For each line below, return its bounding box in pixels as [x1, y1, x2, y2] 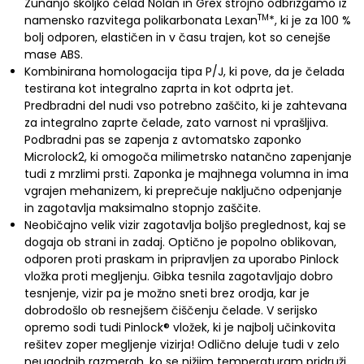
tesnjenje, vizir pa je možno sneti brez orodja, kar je [24, 285, 310, 301]
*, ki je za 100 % [269, 12, 351, 28]
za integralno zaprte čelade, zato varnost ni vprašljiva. [24, 115, 328, 131]
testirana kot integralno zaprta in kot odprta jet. [24, 80, 293, 97]
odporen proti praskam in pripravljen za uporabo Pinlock [24, 251, 339, 267]
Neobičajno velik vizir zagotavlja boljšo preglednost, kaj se [24, 217, 346, 233]
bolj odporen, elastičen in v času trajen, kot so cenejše [24, 29, 331, 45]
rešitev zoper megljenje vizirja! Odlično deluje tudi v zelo [24, 336, 340, 353]
